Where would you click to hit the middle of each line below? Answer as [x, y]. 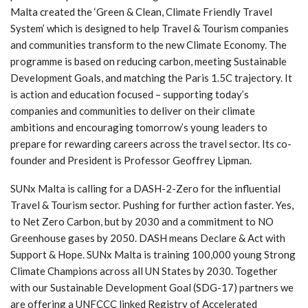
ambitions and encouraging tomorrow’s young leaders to [139, 127]
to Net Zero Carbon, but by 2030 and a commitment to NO [142, 221]
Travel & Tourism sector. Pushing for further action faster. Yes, [152, 205]
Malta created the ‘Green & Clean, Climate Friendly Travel [141, 11]
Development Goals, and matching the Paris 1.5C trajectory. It [151, 77]
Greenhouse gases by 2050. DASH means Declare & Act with [148, 238]
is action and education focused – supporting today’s [130, 94]
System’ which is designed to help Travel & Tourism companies [150, 28]
